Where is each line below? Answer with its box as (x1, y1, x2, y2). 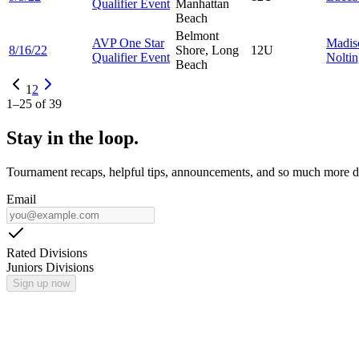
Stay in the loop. (6, 127, 139, 148)
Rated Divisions (6, 245, 87, 260)
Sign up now (13, 276, 70, 289)
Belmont (175, 28, 219, 42)
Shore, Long (175, 42, 239, 57)
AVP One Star (92, 35, 164, 50)
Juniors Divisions (6, 260, 94, 274)
